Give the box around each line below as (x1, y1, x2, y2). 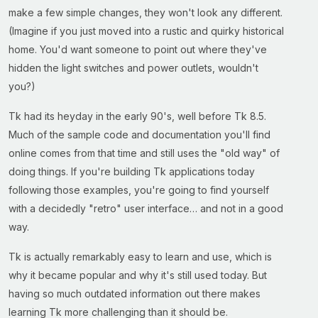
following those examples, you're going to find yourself (9, 184, 269, 196)
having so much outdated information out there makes (9, 287, 261, 300)
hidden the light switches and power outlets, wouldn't (9, 62, 258, 74)
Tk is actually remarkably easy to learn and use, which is (9, 251, 272, 263)
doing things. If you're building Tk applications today (9, 165, 255, 177)
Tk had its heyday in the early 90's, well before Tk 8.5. (9, 110, 266, 122)
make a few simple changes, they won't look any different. (9, 6, 283, 18)
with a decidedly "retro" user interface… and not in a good (9, 202, 283, 214)
